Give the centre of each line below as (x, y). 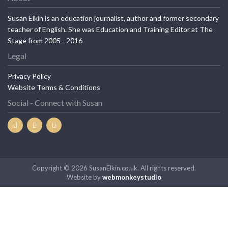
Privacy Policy (29, 76)
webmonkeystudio (132, 177)
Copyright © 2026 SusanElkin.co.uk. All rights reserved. (114, 168)
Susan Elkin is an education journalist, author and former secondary (113, 18)
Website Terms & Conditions (54, 88)
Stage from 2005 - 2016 (45, 41)
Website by (84, 177)
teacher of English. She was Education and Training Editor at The (110, 30)
